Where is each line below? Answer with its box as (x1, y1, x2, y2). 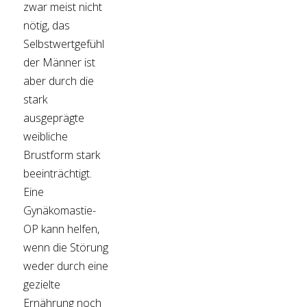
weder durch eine (23, 258, 109, 274)
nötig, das (23, 18, 71, 34)
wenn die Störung (23, 240, 109, 256)
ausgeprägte (23, 110, 85, 126)
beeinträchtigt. (23, 166, 93, 182)
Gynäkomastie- (23, 203, 97, 219)
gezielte (23, 277, 61, 293)
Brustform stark (23, 147, 101, 163)
